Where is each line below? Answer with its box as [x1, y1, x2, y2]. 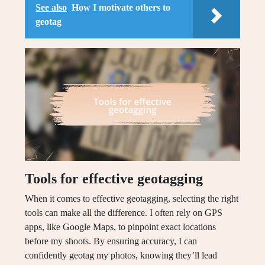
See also [35, 2, 67, 13]
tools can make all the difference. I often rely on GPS [25, 208, 222, 218]
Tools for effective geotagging [25, 171, 203, 187]
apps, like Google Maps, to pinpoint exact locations [25, 222, 216, 232]
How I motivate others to [72, 2, 170, 13]
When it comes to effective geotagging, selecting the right [25, 193, 238, 204]
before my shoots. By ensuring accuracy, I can [25, 236, 197, 247]
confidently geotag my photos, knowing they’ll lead [25, 250, 217, 261]
